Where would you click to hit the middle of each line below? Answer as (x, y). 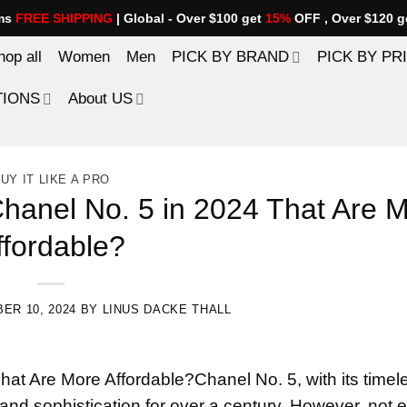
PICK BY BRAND (230, 57)
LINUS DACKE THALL (167, 309)
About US (101, 99)
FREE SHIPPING (64, 18)
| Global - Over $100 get (189, 18)
